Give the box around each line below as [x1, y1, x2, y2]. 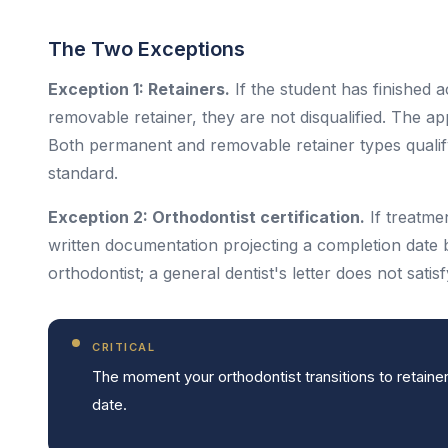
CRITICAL [92, 340, 156, 354]
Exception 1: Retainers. [48, 79, 230, 99]
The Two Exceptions [48, 37, 245, 61]
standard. [48, 163, 118, 183]
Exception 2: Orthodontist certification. [48, 207, 365, 227]
